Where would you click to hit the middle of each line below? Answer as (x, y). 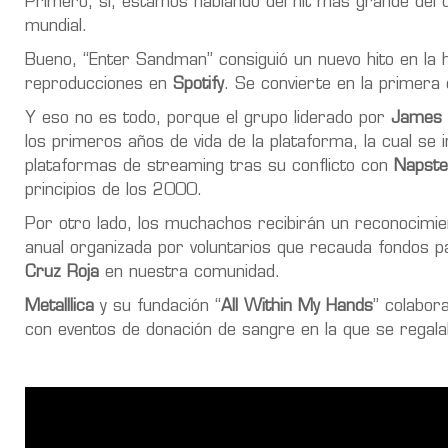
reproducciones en (99, 84)
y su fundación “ (157, 306)
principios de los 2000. (113, 190)
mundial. (59, 26)
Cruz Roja (62, 272)
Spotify (198, 84)
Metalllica (59, 306)
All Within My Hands (297, 306)
